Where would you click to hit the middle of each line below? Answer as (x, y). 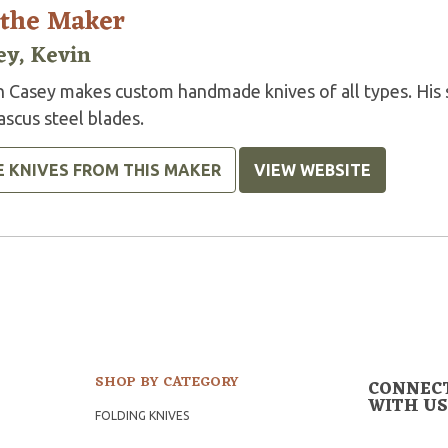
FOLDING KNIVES (142, 416)
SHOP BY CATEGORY (167, 383)
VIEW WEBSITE (312, 170)
